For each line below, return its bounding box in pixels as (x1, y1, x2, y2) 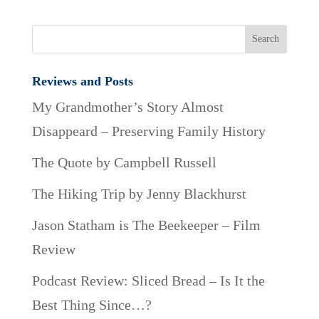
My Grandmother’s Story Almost (31, 99, 224, 115)
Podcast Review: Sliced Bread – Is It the (31, 273, 265, 289)
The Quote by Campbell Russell (31, 155, 216, 171)
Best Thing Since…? (31, 297, 152, 313)
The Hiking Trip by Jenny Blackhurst (31, 186, 246, 202)
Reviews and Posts (31, 74, 133, 89)
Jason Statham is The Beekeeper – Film (31, 217, 261, 234)
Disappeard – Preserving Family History (31, 123, 266, 140)
